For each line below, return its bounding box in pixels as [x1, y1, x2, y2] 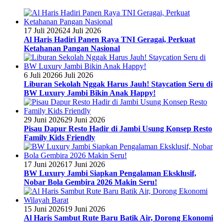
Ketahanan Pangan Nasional [24, 44, 120, 53]
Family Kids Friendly [24, 133, 95, 142]
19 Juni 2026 [64, 204, 105, 213]
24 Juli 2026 [62, 26, 101, 35]
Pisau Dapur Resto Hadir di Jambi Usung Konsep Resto [24, 124, 212, 133]
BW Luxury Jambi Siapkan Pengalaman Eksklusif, [24, 168, 196, 177]
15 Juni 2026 [24, 204, 64, 213]
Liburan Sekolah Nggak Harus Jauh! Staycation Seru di [24, 79, 213, 88]
